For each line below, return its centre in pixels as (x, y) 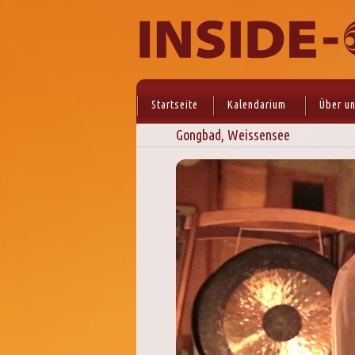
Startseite (175, 105)
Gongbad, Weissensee (233, 135)
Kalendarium (257, 105)
